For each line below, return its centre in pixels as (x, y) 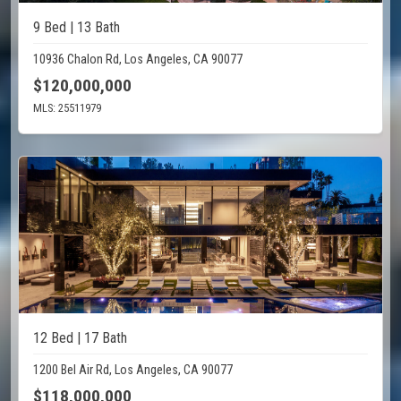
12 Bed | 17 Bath (80, 338)
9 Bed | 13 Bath (77, 28)
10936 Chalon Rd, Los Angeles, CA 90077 (138, 60)
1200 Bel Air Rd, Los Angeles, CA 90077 (133, 371)
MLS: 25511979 (67, 108)
